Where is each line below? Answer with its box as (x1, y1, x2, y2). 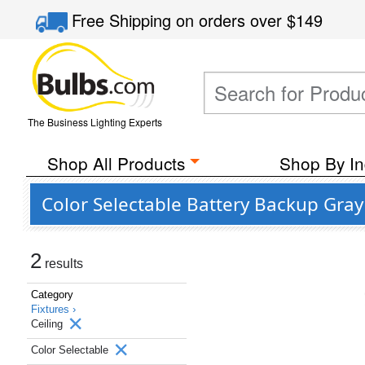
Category (31, 288, 73, 301)
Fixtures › (31, 303, 76, 315)
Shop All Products (46, 151, 185, 175)
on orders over (176, 8, 288, 32)
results (42, 257, 83, 270)
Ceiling (31, 318, 66, 330)
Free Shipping (72, 8, 177, 32)
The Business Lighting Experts (27, 115, 162, 129)
